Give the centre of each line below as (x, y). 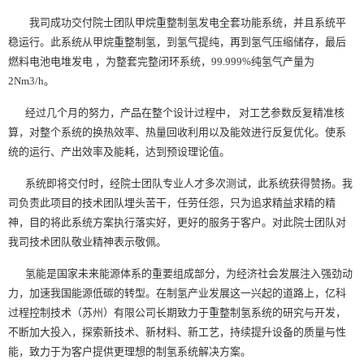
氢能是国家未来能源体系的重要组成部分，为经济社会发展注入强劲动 (180, 273)
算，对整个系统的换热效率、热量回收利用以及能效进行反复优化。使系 (177, 132)
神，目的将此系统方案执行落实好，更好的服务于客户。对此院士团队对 (177, 222)
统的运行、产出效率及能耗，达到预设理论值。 (119, 151)
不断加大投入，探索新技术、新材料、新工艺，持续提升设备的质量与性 (177, 331)
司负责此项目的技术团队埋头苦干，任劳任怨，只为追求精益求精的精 (172, 202)
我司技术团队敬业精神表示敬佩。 (87, 241)
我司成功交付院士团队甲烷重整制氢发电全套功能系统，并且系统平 (188, 22)
